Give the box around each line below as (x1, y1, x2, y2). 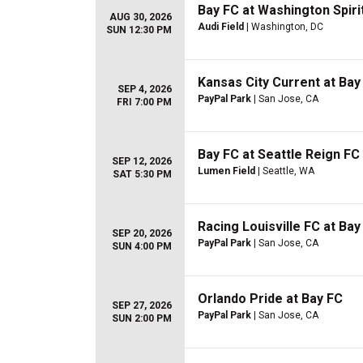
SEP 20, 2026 (112, 228, 172, 239)
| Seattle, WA (255, 165, 314, 177)
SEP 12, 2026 (112, 156, 172, 167)
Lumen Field (198, 165, 255, 177)
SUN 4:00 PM (112, 241, 172, 252)
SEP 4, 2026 (117, 83, 172, 95)
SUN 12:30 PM (106, 24, 172, 36)
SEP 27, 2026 (112, 300, 172, 311)
